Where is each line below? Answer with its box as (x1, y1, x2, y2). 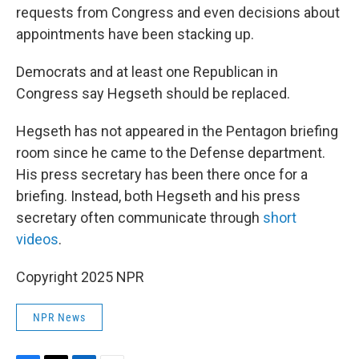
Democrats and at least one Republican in (16, 63, 278, 80)
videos (16, 231, 58, 248)
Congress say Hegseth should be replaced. (16, 85, 290, 102)
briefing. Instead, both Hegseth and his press (16, 188, 301, 204)
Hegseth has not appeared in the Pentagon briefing (16, 123, 338, 139)
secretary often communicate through (16, 209, 263, 226)
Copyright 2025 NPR (16, 268, 144, 285)
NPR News (33, 311, 86, 324)
